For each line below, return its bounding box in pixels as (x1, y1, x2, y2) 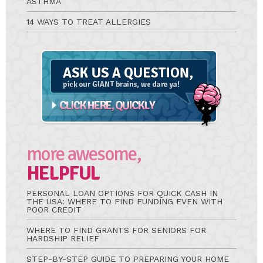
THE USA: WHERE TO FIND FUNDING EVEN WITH (26, 197, 222, 207)
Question (41, 62, 66, 69)
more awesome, (26, 142, 141, 167)
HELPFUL (26, 161, 100, 186)
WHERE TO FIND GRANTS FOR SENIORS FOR (26, 225, 206, 235)
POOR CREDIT (26, 205, 82, 215)
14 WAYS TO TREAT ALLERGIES (26, 17, 151, 27)
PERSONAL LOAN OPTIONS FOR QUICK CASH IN (26, 188, 218, 198)
